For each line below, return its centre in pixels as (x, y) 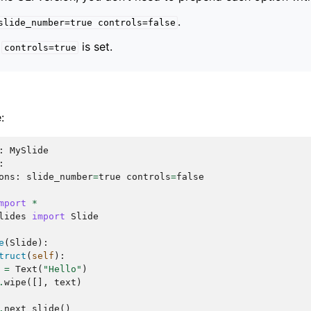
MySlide (29, 151)
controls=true (40, 48)
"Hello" (62, 269)
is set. (96, 47)
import (49, 217)
